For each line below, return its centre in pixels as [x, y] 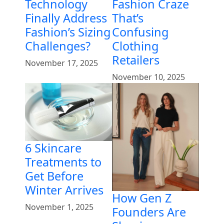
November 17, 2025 [61, 63]
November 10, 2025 [148, 77]
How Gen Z [142, 198]
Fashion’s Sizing [68, 32]
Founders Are [149, 212]
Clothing [135, 46]
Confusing [140, 32]
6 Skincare [53, 148]
